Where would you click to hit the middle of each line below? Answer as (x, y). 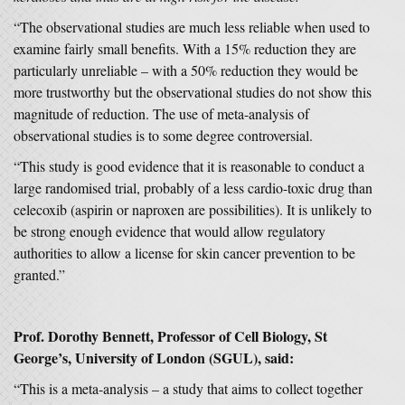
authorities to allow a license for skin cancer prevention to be (184, 253)
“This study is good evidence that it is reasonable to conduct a (189, 166)
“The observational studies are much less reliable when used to (192, 27)
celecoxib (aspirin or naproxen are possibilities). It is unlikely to (193, 209)
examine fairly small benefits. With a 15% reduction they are (185, 48)
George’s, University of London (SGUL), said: (154, 358)
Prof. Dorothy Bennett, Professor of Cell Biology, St (170, 336)
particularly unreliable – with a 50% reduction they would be (186, 70)
